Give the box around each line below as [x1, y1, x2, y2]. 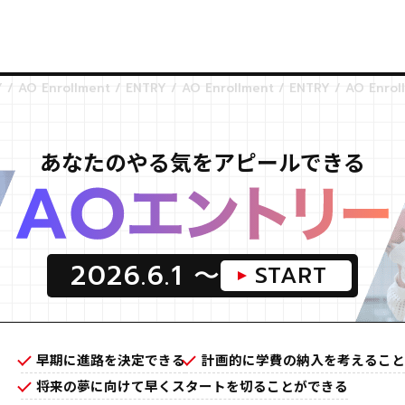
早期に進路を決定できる [36, 350, 186, 370]
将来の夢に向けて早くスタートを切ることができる [36, 376, 349, 396]
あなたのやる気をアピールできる [39, 145, 365, 177]
